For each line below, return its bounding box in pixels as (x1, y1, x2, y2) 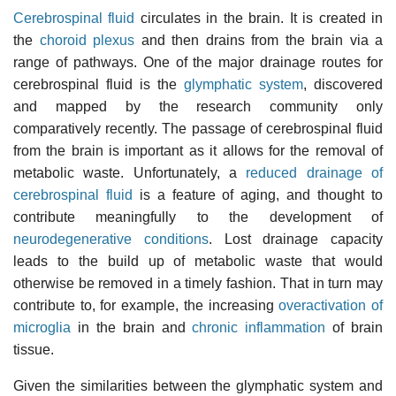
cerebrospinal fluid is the (13, 76, 184, 92)
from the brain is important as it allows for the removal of (13, 142, 383, 158)
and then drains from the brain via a (134, 32, 383, 48)
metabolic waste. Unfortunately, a (13, 164, 247, 180)
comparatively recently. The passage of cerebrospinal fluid (13, 120, 383, 136)
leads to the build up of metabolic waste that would (13, 253, 383, 269)
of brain (325, 319, 383, 335)
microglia (13, 319, 71, 335)
